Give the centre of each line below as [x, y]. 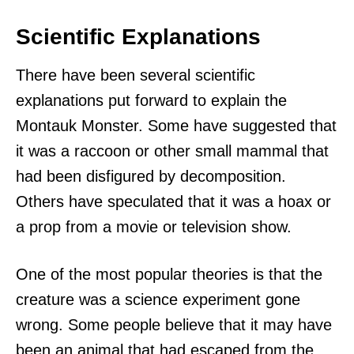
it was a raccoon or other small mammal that [172, 151]
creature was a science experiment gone [158, 299]
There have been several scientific [136, 75]
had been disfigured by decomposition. [151, 176]
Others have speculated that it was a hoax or [173, 201]
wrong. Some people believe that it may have [174, 324]
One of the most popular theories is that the [169, 274]
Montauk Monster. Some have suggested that [176, 125]
